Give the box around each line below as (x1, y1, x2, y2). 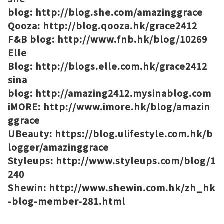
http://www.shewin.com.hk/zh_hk (49, 181, 215, 194)
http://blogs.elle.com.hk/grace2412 (35, 59, 207, 72)
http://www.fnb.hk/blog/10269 (57, 32, 207, 45)
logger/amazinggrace (8, 140, 109, 153)
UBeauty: (8, 127, 55, 140)
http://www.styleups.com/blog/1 (56, 154, 216, 167)
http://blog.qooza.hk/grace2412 (43, 19, 197, 32)
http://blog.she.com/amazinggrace (35, 5, 203, 18)
